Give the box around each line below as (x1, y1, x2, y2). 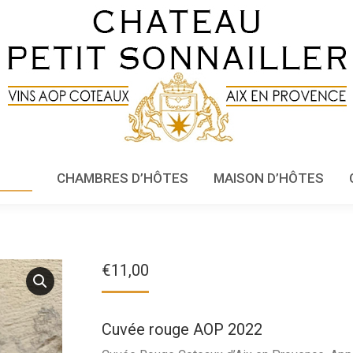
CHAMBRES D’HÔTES (56, 170, 188, 186)
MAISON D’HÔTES (213, 170, 324, 186)
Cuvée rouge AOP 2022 (102, 320, 262, 339)
